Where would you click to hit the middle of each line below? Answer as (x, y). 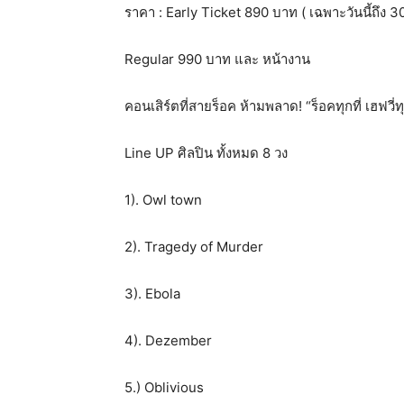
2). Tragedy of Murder (194, 247)
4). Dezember (168, 340)
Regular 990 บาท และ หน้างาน (217, 59)
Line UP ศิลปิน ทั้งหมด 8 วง (206, 153)
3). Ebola (152, 294)
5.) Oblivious (164, 387)
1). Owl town (163, 200)
